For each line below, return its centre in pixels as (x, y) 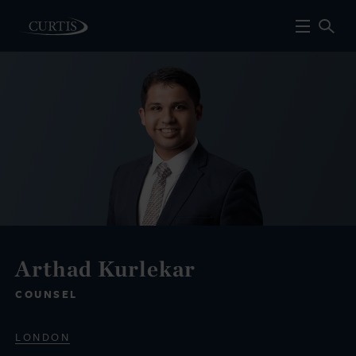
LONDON (43, 338)
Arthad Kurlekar (105, 269)
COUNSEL (46, 294)
